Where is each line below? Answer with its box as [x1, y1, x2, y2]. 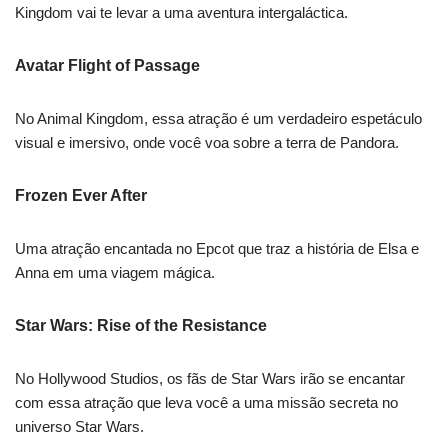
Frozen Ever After [15, 187, 147, 205]
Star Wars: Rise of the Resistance [15, 317, 267, 335]
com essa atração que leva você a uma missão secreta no [15, 394, 398, 412]
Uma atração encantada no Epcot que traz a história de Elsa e [15, 240, 419, 258]
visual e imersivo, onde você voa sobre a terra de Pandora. [15, 134, 399, 152]
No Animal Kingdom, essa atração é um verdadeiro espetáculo [15, 110, 422, 128]
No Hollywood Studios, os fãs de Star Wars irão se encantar [15, 370, 405, 388]
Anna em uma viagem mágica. [15, 264, 215, 282]
